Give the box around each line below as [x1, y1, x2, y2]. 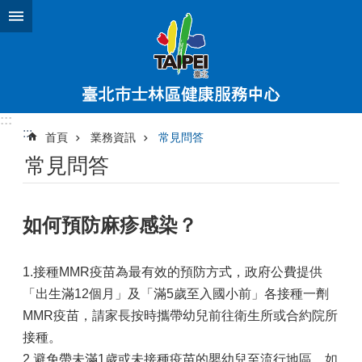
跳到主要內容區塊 [8, 9, 112, 23]
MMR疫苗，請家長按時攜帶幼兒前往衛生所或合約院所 [23, 309, 338, 322]
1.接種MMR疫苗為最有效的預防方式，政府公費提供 [23, 265, 322, 279]
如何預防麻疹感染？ [23, 214, 197, 236]
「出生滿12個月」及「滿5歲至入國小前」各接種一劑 [23, 287, 329, 301]
